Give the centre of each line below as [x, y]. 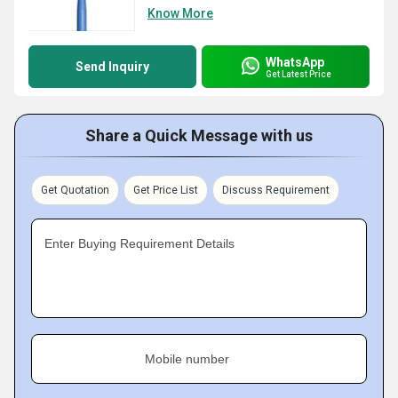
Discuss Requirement [276, 190]
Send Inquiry [112, 67]
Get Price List [166, 190]
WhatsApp [295, 62]
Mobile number [187, 359]
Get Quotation [75, 190]
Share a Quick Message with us [199, 135]
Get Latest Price [298, 74]
